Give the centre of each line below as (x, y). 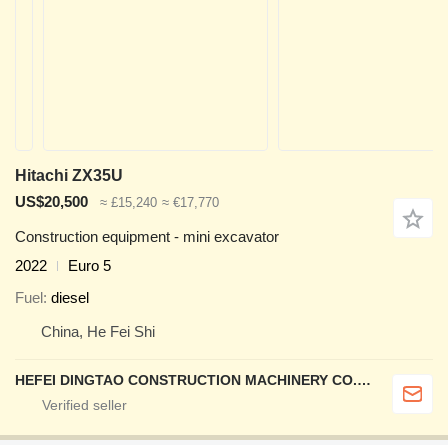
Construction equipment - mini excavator (147, 236)
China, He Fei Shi (98, 332)
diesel (70, 298)
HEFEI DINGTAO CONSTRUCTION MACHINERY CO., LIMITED (364, 380)
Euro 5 (89, 265)
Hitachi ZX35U (69, 175)
